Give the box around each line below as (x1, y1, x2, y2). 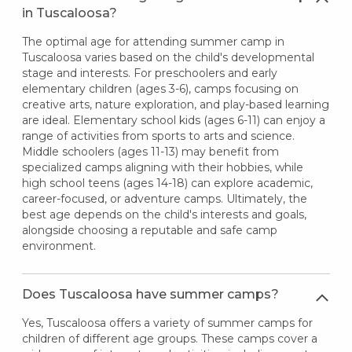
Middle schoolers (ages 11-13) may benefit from (21, 144, 279, 159)
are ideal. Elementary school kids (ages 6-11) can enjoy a (21, 112, 325, 127)
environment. (21, 238, 96, 253)
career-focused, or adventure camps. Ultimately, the (21, 191, 307, 206)
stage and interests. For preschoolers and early (21, 65, 277, 80)
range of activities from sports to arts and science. (21, 128, 295, 143)
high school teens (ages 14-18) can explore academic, (21, 175, 313, 190)
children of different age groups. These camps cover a (21, 331, 317, 346)
